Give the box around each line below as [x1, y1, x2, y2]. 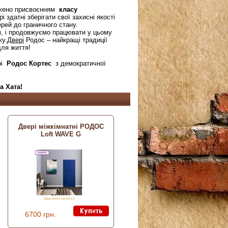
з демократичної [51, 59, 106, 67]
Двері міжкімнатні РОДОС [18, 123, 104, 131]
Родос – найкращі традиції [24, 36, 107, 44]
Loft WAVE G [41, 130, 81, 138]
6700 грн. [25, 210, 56, 218]
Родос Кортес [7, 59, 51, 67]
